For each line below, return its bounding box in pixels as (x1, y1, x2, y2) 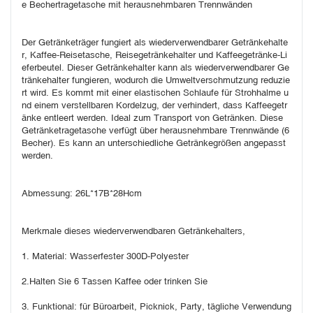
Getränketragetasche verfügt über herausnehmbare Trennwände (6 (22, 125, 289, 136)
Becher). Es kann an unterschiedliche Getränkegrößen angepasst (22, 138, 286, 149)
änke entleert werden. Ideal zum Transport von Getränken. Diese (22, 112, 283, 124)
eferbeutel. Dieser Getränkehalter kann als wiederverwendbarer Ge (22, 62, 289, 73)
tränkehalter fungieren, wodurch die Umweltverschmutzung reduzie (22, 75, 290, 86)
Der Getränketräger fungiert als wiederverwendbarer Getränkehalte (22, 37, 288, 48)
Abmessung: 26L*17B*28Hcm (22, 188, 142, 199)
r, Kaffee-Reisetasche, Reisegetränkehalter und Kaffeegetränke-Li (22, 50, 287, 61)
